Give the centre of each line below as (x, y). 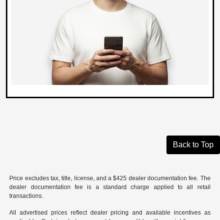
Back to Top (193, 144)
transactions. (27, 196)
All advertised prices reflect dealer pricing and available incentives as (110, 212)
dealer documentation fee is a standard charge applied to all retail (110, 187)
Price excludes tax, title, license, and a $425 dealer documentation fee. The (110, 178)
